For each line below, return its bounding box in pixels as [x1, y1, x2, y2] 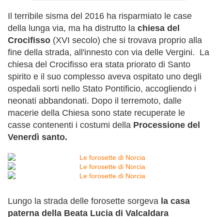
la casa [161, 196, 190, 206]
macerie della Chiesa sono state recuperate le [8, 108, 185, 118]
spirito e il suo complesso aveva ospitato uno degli [8, 72, 201, 82]
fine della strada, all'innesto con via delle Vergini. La [8, 47, 209, 58]
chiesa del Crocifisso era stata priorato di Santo [8, 60, 190, 70]
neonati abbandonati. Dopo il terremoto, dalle [8, 96, 182, 106]
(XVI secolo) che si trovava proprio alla [53, 35, 202, 46]
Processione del [131, 120, 200, 130]
